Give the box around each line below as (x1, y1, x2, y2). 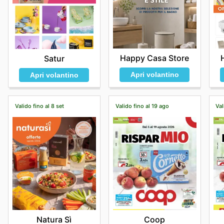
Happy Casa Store (120, 52, 189, 63)
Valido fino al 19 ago (115, 102, 169, 109)
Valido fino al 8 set (14, 102, 64, 109)
